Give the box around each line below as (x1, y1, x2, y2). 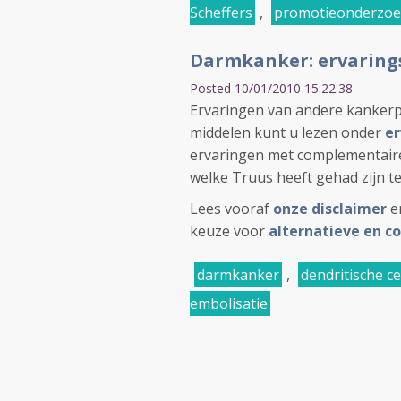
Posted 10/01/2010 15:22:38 (190, 80, 353, 97)
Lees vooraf (190, 199, 273, 218)
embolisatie (190, 294, 268, 313)
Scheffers (190, 3, 252, 22)
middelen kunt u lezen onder (190, 123, 385, 142)
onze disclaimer (273, 199, 390, 218)
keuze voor (190, 221, 269, 241)
